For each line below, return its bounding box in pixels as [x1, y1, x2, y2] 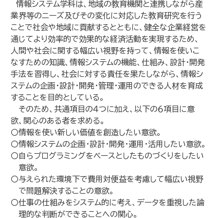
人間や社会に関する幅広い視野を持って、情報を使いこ [11, 47, 200, 54]
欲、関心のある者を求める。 [11, 117, 106, 125]
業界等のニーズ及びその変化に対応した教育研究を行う [11, 12, 203, 19]
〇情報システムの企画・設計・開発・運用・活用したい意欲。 [11, 140, 207, 148]
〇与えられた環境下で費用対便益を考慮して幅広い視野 [11, 175, 204, 183]
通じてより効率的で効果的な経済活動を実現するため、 [11, 35, 200, 43]
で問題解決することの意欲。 [18, 187, 115, 195]
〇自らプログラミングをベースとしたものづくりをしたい [11, 152, 204, 160]
